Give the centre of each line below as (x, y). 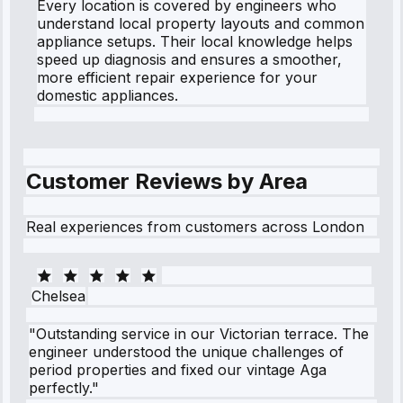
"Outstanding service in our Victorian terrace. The (199, 334)
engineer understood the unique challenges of (186, 352)
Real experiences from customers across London (195, 227)
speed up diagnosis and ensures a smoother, (189, 59)
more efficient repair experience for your (177, 77)
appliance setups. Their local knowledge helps (195, 41)
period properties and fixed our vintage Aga (178, 370)
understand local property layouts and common (201, 23)
